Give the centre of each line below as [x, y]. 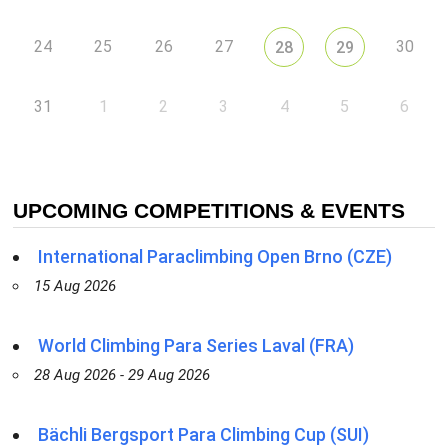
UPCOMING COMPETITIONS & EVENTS [208, 211]
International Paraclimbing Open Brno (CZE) [214, 257]
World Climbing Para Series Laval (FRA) [195, 346]
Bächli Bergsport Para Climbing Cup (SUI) [203, 435]
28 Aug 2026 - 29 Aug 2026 [121, 375]
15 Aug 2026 [74, 286]
